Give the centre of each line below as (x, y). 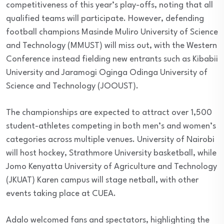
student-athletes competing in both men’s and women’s (111, 126)
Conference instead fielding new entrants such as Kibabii (112, 59)
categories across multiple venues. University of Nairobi (110, 139)
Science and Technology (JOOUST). (72, 86)
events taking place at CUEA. (61, 193)
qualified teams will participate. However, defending (105, 18)
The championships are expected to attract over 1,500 (109, 112)
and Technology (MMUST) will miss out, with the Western (111, 45)
